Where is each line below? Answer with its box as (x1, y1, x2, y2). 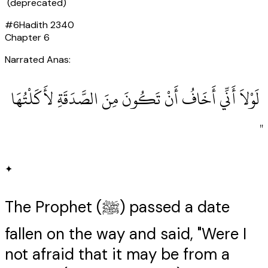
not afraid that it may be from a (5, 244, 230, 265)
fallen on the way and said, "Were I (5, 224, 246, 245)
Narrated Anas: (5, 53, 71, 66)
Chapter (5, 31, 44, 44)
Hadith (19, 19, 50, 32)
